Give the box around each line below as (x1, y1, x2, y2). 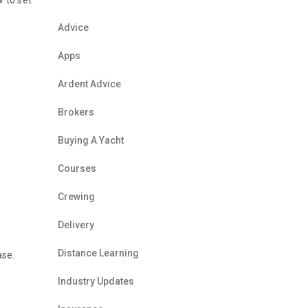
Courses (57, 163, 96, 174)
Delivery (57, 219, 94, 230)
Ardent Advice (57, 78, 121, 89)
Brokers (57, 107, 94, 118)
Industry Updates (57, 276, 134, 287)
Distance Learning (57, 247, 139, 258)
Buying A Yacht (57, 135, 124, 146)
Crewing (57, 191, 95, 202)
